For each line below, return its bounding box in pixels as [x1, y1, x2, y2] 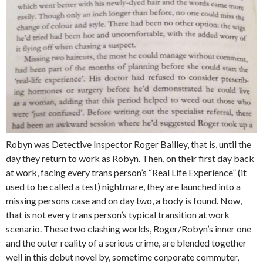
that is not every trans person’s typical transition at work [6, 209, 230, 220]
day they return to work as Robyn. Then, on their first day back [6, 153, 254, 164]
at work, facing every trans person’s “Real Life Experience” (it [6, 167, 247, 178]
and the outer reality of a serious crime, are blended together [6, 237, 247, 248]
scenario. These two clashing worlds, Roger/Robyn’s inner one [6, 223, 251, 234]
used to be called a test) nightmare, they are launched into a [6, 181, 241, 192]
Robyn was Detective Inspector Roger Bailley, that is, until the [6, 139, 251, 150]
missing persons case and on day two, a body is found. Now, [6, 195, 242, 206]
